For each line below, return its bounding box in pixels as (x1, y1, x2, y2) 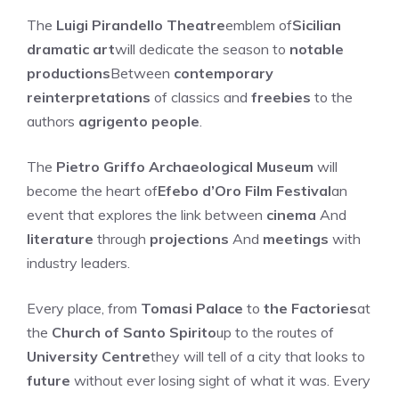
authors (27, 112, 78, 130)
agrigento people (78, 112, 199, 130)
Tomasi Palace (141, 299, 243, 317)
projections (150, 230, 229, 248)
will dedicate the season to (115, 40, 289, 58)
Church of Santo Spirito (52, 323, 216, 341)
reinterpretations (27, 88, 151, 106)
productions (27, 64, 110, 82)
